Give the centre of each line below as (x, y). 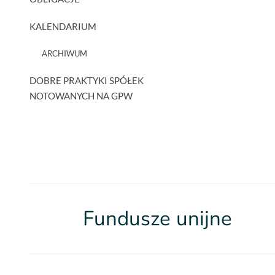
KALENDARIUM (63, 26)
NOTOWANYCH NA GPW (81, 96)
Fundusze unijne (157, 219)
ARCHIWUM (64, 53)
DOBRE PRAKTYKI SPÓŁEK (87, 80)
